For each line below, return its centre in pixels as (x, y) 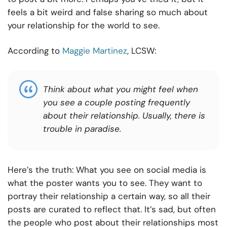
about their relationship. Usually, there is (124, 116)
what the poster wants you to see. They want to (105, 183)
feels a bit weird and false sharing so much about (108, 12)
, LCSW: (142, 51)
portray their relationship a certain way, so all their (109, 196)
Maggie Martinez (95, 51)
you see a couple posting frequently (117, 103)
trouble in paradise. (82, 129)
